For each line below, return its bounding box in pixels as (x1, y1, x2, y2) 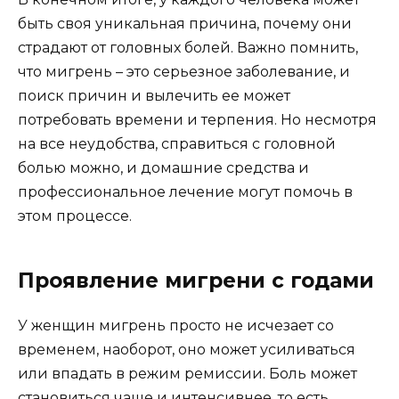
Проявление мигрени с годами (18, 268, 374, 293)
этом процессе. (18, 208, 132, 224)
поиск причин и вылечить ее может (18, 87, 290, 104)
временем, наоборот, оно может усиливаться (18, 341, 355, 358)
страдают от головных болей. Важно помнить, (18, 39, 358, 56)
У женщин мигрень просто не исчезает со (18, 317, 334, 334)
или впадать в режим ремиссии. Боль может (18, 365, 357, 382)
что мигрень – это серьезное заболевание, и (18, 63, 350, 80)
